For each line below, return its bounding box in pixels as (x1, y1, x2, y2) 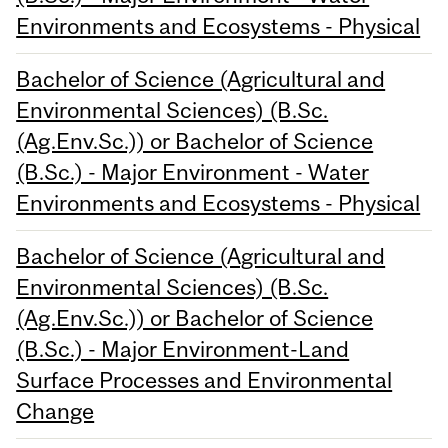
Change (16, 398, 95, 425)
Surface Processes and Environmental (16, 367, 393, 394)
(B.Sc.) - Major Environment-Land (16, 336, 350, 363)
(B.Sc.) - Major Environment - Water (16, 159, 370, 186)
